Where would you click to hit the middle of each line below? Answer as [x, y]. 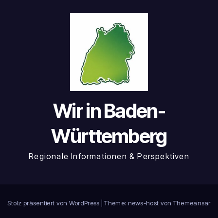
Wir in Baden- [109, 110]
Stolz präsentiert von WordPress [54, 203]
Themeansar [192, 203]
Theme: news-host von [139, 203]
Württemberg [109, 136]
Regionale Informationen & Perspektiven [109, 156]
